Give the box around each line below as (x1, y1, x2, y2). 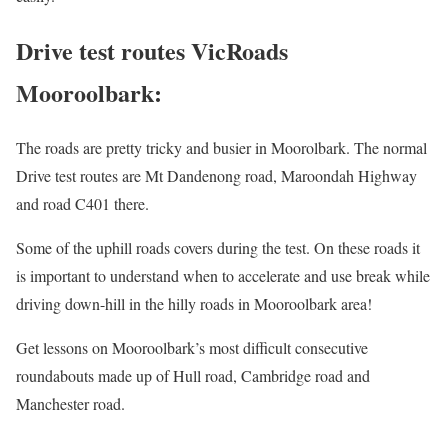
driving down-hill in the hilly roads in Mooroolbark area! (16, 292, 372, 314)
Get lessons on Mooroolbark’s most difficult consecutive (16, 336, 368, 358)
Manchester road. (16, 392, 125, 414)
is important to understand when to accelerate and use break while (16, 264, 430, 286)
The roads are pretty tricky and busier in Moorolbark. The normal (16, 136, 427, 158)
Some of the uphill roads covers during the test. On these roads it (16, 236, 420, 258)
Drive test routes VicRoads (16, 32, 288, 68)
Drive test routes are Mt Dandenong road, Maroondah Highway (16, 164, 417, 186)
